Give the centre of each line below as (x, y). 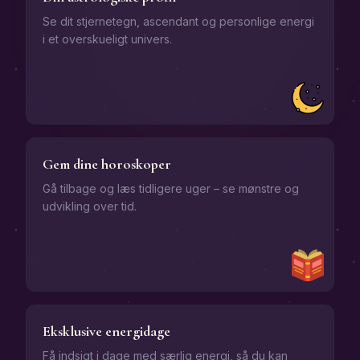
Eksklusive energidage (106, 331)
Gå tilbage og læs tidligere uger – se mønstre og (171, 188)
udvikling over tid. (90, 206)
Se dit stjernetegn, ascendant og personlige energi (178, 21)
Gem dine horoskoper (107, 164)
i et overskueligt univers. (107, 39)
